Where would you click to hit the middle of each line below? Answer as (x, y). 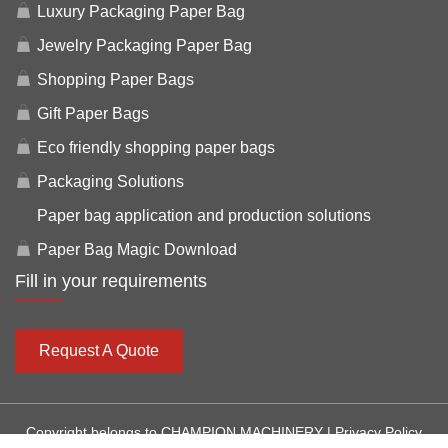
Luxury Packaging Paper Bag (141, 11)
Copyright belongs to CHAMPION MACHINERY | (180, 431)
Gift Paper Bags (93, 113)
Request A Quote (99, 350)
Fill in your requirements (111, 280)
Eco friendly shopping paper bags (156, 147)
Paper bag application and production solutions (204, 215)
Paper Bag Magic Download (137, 249)
